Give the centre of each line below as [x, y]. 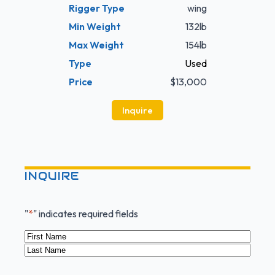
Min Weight [95, 27]
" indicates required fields [86, 214]
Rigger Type [96, 8]
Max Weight [96, 45]
